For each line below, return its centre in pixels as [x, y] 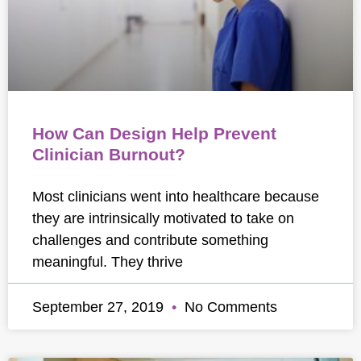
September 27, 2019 [100, 307]
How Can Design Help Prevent [154, 133]
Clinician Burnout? [109, 154]
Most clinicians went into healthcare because [176, 196]
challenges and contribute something [150, 240]
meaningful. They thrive [108, 261]
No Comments [229, 307]
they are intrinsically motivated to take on [163, 218]
